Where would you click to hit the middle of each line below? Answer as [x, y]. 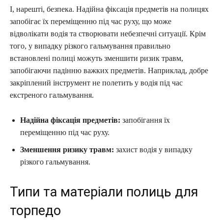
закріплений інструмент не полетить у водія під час [96, 82]
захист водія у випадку [153, 149]
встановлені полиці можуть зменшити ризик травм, [96, 58]
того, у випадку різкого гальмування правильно [90, 46]
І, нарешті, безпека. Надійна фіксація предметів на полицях [109, 9]
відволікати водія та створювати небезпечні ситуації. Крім [108, 33]
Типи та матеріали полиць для [104, 192]
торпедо [35, 210]
